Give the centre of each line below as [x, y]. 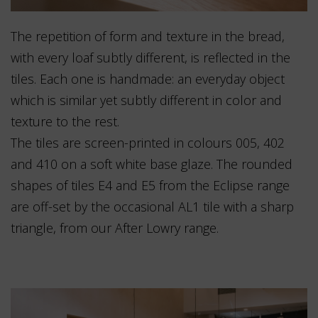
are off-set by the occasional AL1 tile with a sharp [152, 207]
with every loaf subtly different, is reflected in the [150, 57]
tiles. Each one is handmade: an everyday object [148, 79]
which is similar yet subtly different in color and [146, 100]
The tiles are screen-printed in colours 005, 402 [148, 143]
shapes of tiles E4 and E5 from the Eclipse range [150, 185]
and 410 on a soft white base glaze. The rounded [152, 164]
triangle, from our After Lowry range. [115, 228]
